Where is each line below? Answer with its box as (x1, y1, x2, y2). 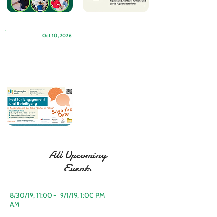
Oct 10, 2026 (42, 32, 72, 39)
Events (63, 160, 91, 175)
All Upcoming (48, 147, 106, 162)
